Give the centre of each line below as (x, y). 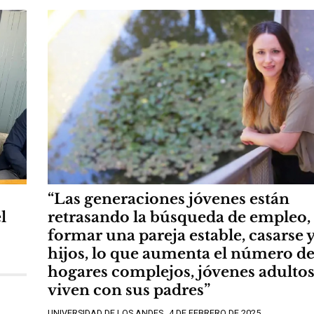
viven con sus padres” (129, 291)
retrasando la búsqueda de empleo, (179, 218)
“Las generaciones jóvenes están (169, 199)
